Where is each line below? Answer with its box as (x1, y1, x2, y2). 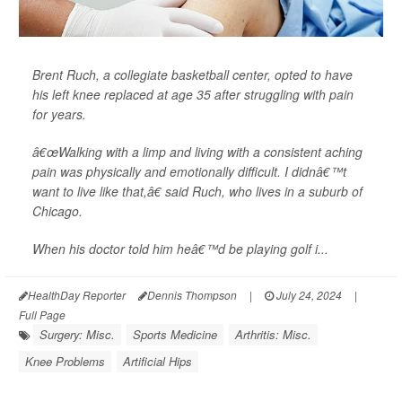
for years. (32, 105, 86, 123)
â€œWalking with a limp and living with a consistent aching (32, 143, 363, 161)
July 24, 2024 (274, 287, 342, 302)
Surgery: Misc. (39, 326, 115, 343)
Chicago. (32, 202, 83, 220)
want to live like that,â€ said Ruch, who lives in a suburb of (32, 182, 363, 200)
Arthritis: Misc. (235, 326, 311, 343)
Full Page (19, 307, 66, 322)
